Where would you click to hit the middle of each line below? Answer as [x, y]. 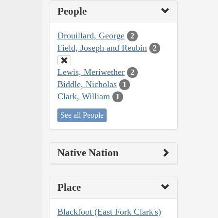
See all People [82, 115]
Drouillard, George [91, 35]
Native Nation [88, 153]
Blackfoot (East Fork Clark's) [109, 212]
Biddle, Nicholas [87, 84]
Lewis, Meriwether [91, 72]
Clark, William [84, 96]
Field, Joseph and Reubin [102, 47]
